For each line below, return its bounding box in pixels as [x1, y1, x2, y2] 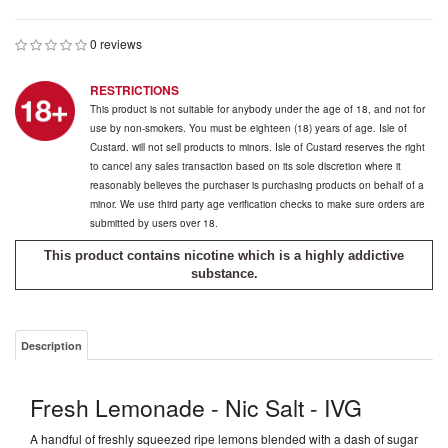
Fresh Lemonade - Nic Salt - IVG [30, 391, 362, 424]
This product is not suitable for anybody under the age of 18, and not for [90, 102, 425, 116]
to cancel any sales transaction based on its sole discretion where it [90, 159, 401, 173]
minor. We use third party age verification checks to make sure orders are [90, 197, 425, 211]
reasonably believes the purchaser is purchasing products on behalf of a [90, 178, 424, 192]
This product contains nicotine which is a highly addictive [44, 248, 404, 263]
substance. [190, 266, 258, 281]
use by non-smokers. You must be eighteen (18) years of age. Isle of [90, 121, 407, 135]
